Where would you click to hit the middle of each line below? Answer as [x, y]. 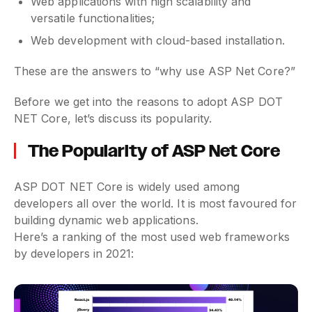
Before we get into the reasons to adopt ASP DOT [148, 101]
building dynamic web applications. [106, 220]
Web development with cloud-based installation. [158, 40]
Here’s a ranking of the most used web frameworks [152, 236]
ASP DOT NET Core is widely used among [127, 186]
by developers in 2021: [74, 253]
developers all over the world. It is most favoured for [156, 203]
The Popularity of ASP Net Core [154, 151]
